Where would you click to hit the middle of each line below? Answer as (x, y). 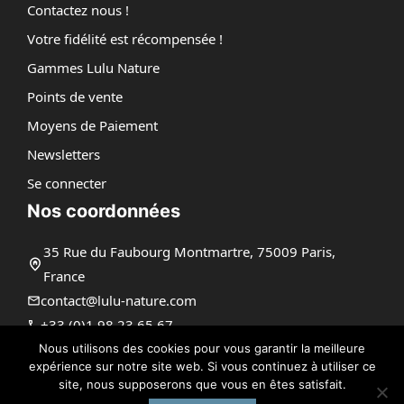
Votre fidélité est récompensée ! (125, 39)
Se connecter (67, 184)
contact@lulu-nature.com (119, 301)
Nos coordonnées (104, 211)
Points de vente (75, 97)
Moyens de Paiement (92, 126)
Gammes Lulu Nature (93, 68)
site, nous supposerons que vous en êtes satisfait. (202, 384)
